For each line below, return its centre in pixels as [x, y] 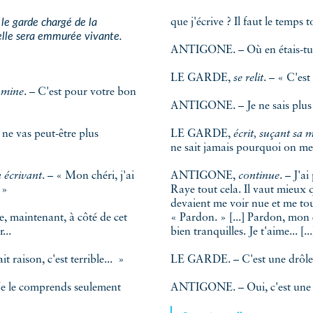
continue [259, 176]
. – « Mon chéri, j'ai [81, 176]
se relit [248, 79]
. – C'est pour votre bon [70, 93]
